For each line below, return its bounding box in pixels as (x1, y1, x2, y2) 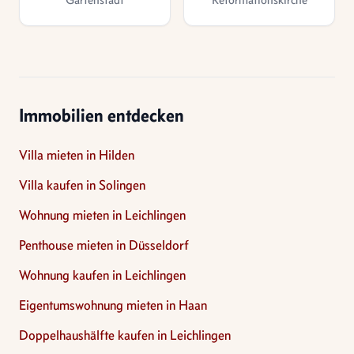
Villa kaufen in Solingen (19, 176, 145, 194)
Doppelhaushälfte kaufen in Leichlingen (19, 326, 231, 344)
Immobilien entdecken (19, 104, 184, 126)
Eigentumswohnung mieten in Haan (19, 296, 207, 314)
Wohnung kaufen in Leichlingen (19, 266, 186, 284)
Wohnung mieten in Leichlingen (19, 206, 186, 224)
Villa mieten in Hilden (19, 146, 134, 164)
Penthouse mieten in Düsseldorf (19, 236, 189, 254)
